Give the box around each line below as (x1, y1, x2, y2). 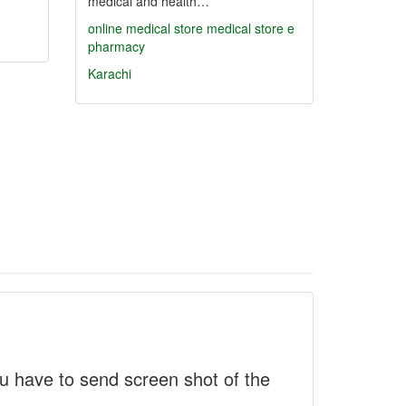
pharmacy (88, 37, 145, 55)
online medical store (88, 19, 203, 37)
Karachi (88, 64, 131, 82)
